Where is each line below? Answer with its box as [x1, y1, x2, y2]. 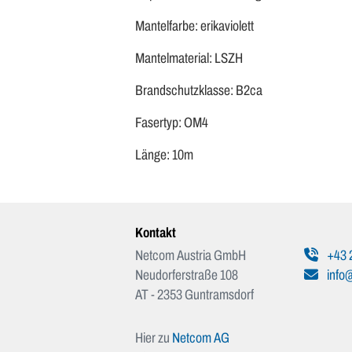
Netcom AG [172, 330, 229, 346]
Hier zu [135, 330, 172, 346]
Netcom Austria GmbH [135, 247, 246, 264]
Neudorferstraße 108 [135, 267, 238, 284]
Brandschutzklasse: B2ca [135, 82, 262, 99]
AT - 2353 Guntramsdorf [135, 287, 254, 303]
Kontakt [135, 225, 176, 241]
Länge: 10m [135, 147, 193, 163]
